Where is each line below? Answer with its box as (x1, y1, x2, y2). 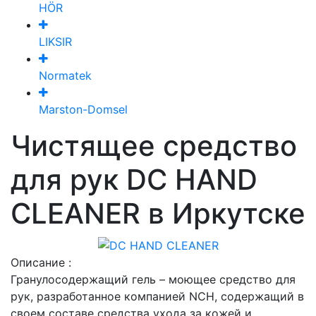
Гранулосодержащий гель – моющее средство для (11, 272, 296, 287)
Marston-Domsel (39, 102, 128, 116)
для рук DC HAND (11, 162, 257, 197)
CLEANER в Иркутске (11, 195, 305, 231)
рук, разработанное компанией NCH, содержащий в (11, 289, 304, 304)
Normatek (39, 68, 92, 83)
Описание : (11, 255, 71, 270)
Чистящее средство (11, 128, 297, 163)
